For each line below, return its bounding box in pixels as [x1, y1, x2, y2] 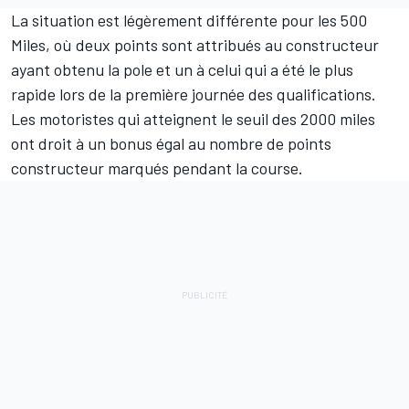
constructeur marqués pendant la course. [11, 158, 303, 179]
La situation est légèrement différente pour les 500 [11, 10, 367, 31]
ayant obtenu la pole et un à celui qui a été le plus [11, 59, 353, 80]
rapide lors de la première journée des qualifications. [11, 84, 376, 105]
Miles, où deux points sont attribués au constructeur [11, 35, 379, 56]
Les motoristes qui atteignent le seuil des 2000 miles [11, 109, 375, 130]
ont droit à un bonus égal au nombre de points [11, 133, 331, 154]
